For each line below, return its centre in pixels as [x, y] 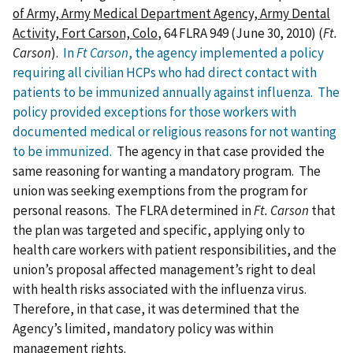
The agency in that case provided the [221, 151]
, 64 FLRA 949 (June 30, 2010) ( [240, 33]
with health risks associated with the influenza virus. [161, 289]
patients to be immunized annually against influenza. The [176, 92]
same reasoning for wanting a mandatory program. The [167, 171]
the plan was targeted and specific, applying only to [159, 230]
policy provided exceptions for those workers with [154, 111]
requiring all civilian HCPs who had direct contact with [165, 72]
